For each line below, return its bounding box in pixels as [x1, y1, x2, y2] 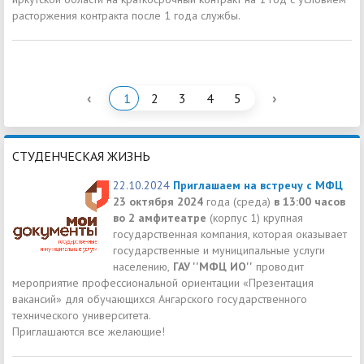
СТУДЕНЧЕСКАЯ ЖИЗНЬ [12, 147, 150, 164]
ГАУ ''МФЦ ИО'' [170, 258, 253, 274]
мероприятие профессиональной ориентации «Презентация [12, 275, 314, 290]
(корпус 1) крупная [206, 210, 303, 225]
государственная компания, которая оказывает [113, 226, 347, 241]
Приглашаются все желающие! [12, 323, 165, 339]
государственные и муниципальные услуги [113, 242, 325, 258]
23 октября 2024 [113, 193, 203, 209]
